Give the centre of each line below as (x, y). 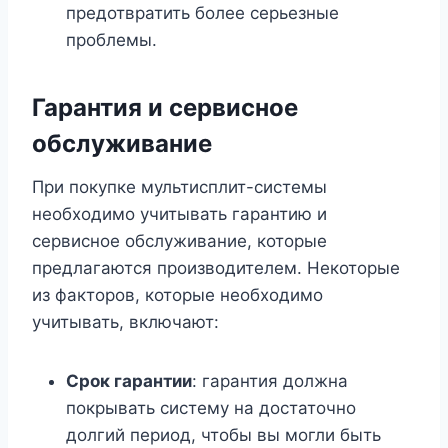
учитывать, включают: (125, 322)
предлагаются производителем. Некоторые (216, 268)
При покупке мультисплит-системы (179, 187)
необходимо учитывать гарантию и (179, 214)
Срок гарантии (129, 381)
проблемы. (111, 40)
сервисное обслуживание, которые (179, 241)
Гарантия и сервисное (165, 108)
